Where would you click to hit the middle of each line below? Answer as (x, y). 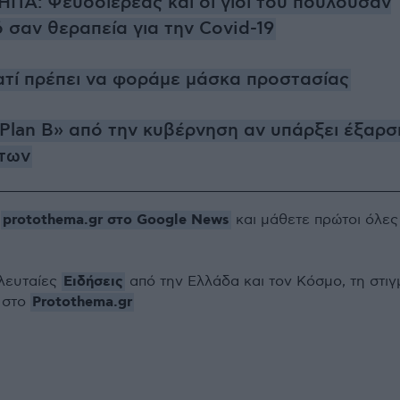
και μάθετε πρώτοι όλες (315, 220)
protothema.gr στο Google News (116, 220)
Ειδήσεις (93, 282)
